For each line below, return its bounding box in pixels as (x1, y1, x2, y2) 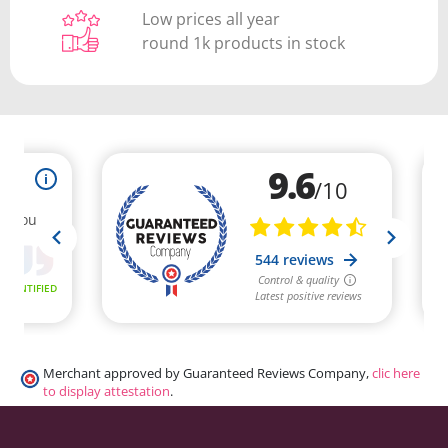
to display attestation (43, 383, 170, 401)
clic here (372, 365, 420, 383)
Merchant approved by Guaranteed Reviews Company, (43, 365, 372, 383)
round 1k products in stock (142, 32, 346, 55)
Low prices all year (142, 8, 281, 31)
